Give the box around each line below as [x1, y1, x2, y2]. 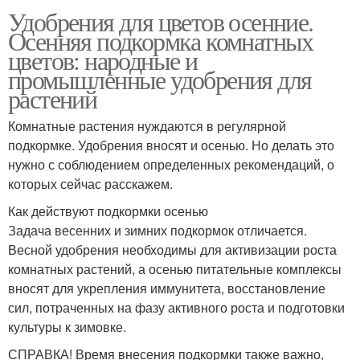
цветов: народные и [8, 42, 198, 77]
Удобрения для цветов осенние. [8, 3, 313, 39]
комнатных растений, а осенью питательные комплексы [8, 259, 342, 278]
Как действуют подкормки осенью [8, 201, 208, 220]
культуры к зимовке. [8, 317, 126, 336]
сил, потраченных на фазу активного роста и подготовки [8, 297, 345, 317]
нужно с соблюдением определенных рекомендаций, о [8, 154, 334, 174]
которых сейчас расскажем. [8, 174, 173, 193]
